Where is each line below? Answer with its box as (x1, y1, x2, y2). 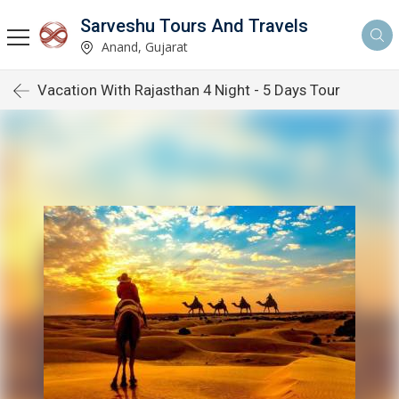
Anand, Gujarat (98, 37, 188, 55)
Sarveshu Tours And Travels (80, 14, 308, 37)
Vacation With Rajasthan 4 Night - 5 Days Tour (37, 81, 340, 99)
